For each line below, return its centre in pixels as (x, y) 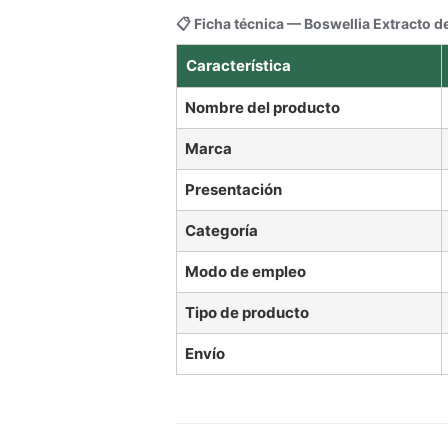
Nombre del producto (262, 107)
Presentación (233, 189)
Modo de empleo (245, 271)
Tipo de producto (247, 312)
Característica (238, 65)
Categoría (221, 230)
